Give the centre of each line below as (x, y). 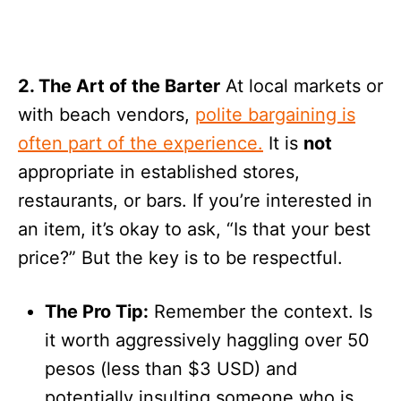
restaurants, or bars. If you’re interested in (195, 201)
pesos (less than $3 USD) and (171, 369)
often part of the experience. (141, 144)
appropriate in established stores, (159, 172)
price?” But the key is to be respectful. (180, 258)
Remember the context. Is (260, 312)
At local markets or (302, 86)
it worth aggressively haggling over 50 (207, 341)
